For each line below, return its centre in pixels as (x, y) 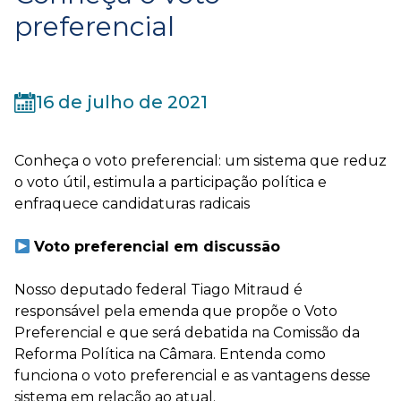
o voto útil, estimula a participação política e (171, 182)
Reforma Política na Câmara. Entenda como (170, 354)
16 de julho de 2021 (122, 102)
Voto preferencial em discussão (158, 247)
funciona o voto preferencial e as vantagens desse (192, 375)
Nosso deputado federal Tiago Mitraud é (158, 290)
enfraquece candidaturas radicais (132, 204)
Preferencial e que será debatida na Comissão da (187, 333)
